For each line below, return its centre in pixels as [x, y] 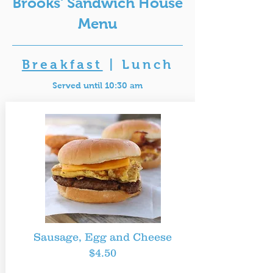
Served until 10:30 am [97, 85]
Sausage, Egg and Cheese [103, 237]
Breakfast [62, 64]
